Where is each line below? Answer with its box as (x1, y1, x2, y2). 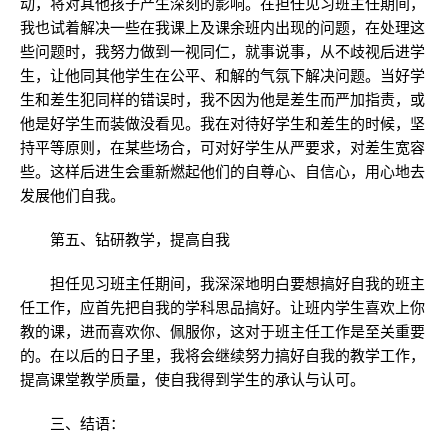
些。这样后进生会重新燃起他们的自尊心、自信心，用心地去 (20, 163, 425, 180)
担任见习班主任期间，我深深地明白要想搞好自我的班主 (20, 275, 425, 292)
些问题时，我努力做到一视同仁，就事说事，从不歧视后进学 (20, 43, 425, 60)
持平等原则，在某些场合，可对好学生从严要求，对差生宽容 (20, 139, 425, 156)
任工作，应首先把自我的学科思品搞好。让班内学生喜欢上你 (20, 299, 425, 316)
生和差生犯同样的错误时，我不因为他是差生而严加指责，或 (20, 91, 425, 108)
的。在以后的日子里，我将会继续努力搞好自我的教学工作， (20, 347, 425, 364)
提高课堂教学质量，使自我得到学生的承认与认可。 (20, 371, 365, 388)
